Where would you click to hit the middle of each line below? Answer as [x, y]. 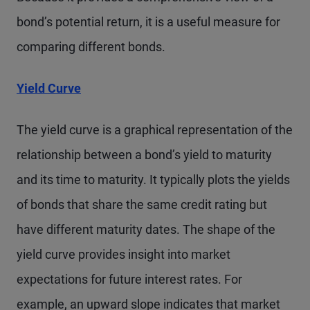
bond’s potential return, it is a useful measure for [148, 22]
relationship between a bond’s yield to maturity [144, 155]
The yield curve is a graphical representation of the [155, 130]
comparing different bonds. [94, 47]
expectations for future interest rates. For [129, 279]
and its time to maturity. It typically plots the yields [153, 180]
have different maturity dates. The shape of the [146, 229]
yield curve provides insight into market [124, 254]
